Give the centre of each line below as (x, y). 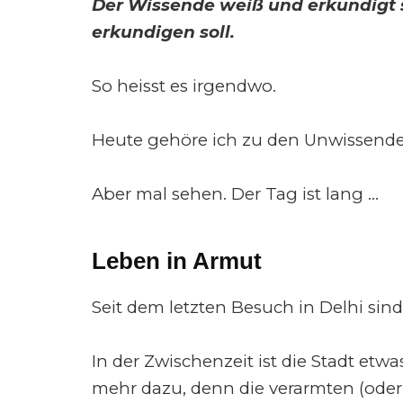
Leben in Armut (177, 261)
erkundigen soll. (163, 32)
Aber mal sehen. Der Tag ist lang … (235, 194)
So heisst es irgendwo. (184, 86)
